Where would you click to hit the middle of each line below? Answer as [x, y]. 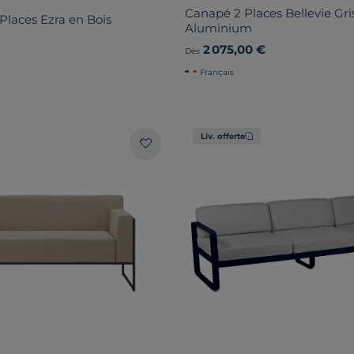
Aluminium [218, 28]
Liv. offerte [223, 136]
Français [217, 72]
